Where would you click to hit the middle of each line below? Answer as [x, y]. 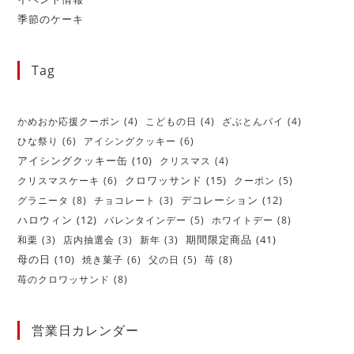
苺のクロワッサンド [64, 280]
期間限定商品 [219, 240]
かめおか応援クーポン [69, 122]
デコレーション [220, 200]
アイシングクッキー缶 [73, 161]
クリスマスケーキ [59, 181]
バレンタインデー [146, 220]
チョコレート [125, 201]
